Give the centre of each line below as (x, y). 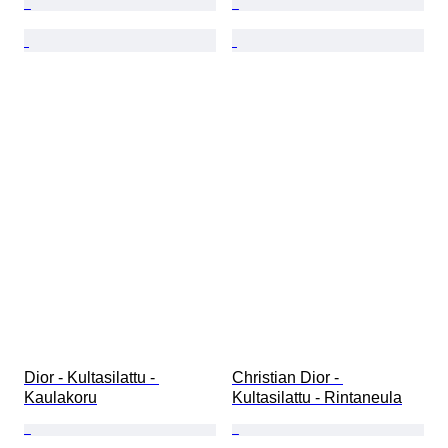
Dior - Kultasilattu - (91, 378)
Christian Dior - (287, 378)
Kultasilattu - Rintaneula (317, 398)
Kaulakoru (60, 398)
